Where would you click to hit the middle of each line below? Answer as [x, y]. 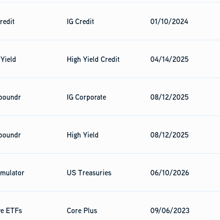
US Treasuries [89, 172]
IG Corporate [86, 97]
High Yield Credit [93, 59]
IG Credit [81, 21]
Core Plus [82, 210]
